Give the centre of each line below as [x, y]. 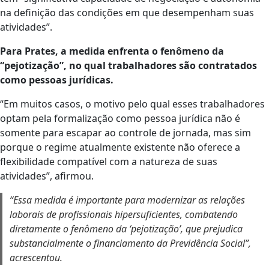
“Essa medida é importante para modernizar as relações [127, 200]
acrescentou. [36, 257]
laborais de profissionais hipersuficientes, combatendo [124, 214]
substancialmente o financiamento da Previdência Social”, [130, 243]
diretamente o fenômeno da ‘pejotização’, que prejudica [126, 228]
